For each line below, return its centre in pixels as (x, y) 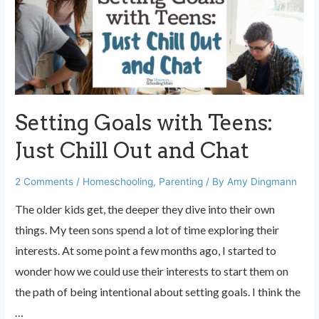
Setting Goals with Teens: (144, 123)
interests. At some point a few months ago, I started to (146, 250)
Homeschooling (118, 182)
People (32, 78)
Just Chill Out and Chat (132, 151)
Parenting (181, 182)
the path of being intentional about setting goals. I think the (158, 291)
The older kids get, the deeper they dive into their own (145, 209)
